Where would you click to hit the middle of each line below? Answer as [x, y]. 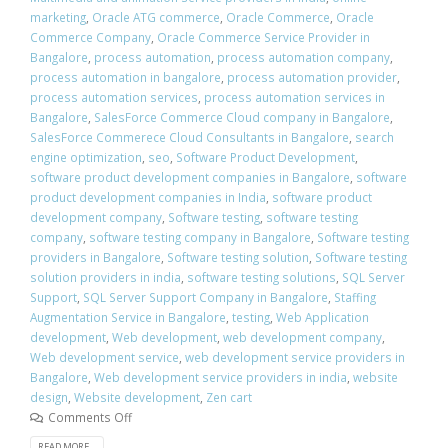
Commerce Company [90, 36]
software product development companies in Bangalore [190, 176]
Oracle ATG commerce [156, 16]
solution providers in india [105, 276]
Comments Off [89, 416]
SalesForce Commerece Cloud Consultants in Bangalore [189, 136]
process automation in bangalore [125, 76]
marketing [58, 16]
